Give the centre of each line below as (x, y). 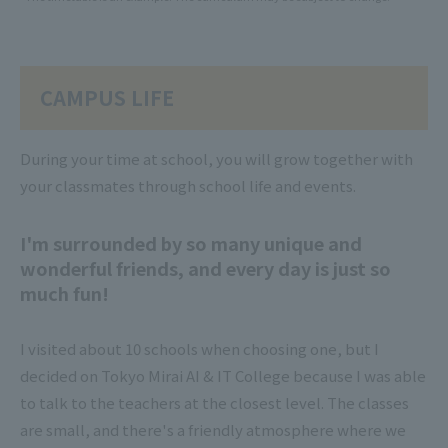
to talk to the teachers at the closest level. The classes (214, 402)
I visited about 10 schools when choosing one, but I (199, 348)
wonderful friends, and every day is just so (205, 267)
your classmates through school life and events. (188, 185)
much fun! (64, 292)
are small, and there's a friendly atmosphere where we (213, 429)
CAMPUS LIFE (107, 97)
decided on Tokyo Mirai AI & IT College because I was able (223, 375)
